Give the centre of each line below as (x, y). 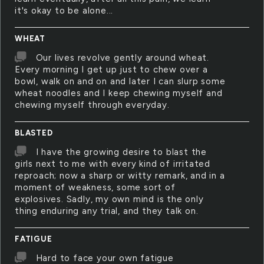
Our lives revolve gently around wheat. (123, 58)
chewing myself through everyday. (92, 105)
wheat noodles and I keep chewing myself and (119, 93)
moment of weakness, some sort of (95, 187)
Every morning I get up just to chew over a (111, 70)
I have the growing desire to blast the (121, 152)
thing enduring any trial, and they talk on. (107, 211)
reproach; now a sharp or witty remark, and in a (120, 176)
